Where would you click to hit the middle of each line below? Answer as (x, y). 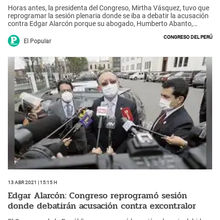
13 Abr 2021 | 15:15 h (32, 181)
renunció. (22, 31)
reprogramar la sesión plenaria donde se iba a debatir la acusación (108, 15)
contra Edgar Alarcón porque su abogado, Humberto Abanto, (100, 23)
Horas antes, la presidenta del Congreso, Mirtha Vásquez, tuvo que (109, 8)
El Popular (37, 41)
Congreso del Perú (188, 36)
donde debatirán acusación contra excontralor (102, 206)
